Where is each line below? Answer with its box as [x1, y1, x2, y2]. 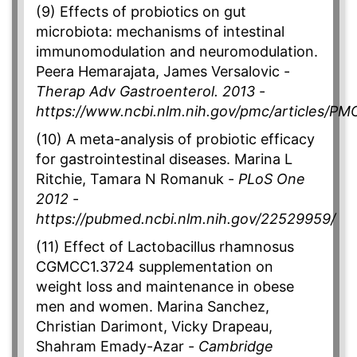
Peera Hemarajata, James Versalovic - [36, 63, 290, 80]
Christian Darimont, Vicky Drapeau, [36, 318, 273, 335]
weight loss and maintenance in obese [36, 278, 294, 296]
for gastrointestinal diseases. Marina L [36, 151, 292, 168]
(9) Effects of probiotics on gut [36, 3, 246, 21]
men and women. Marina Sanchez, [36, 298, 269, 316]
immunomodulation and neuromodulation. [36, 43, 318, 61]
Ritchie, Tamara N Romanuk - [36, 171, 238, 188]
